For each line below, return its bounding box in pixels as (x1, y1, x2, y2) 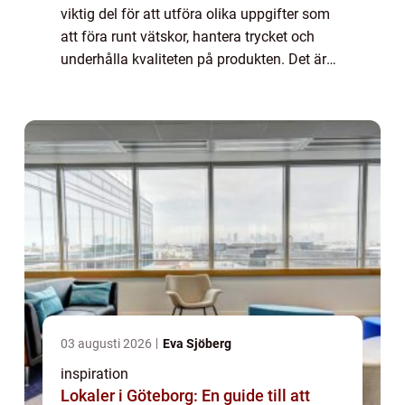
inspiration (61, 365, 128, 383)
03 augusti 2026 (61, 336, 155, 352)
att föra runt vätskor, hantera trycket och (61, 28, 315, 46)
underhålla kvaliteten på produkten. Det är (61, 51, 326, 69)
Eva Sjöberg (163, 336, 231, 352)
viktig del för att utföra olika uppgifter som (61, 5, 330, 24)
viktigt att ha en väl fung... (61, 73, 226, 91)
